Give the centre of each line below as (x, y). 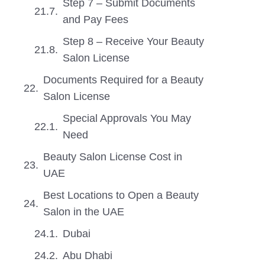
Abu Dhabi (88, 256)
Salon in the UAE (84, 212)
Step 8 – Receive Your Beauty (133, 41)
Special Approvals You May (127, 118)
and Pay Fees (96, 20)
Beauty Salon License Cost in (113, 157)
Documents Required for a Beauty (123, 80)
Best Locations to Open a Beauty (121, 195)
